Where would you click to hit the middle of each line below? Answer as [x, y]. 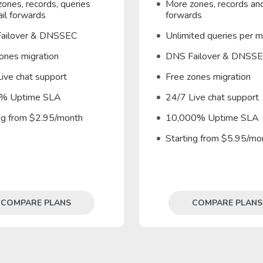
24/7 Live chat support [212, 97]
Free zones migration [208, 77]
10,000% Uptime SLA [212, 118]
